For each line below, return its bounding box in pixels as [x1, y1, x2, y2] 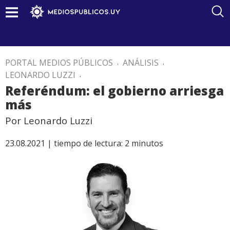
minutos [131, 138, 163, 149]
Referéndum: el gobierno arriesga [5, 82, 224, 99]
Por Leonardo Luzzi [5, 114, 92, 127]
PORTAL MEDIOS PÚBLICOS [5, 57, 113, 68]
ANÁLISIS [123, 57, 159, 68]
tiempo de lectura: [54, 138, 123, 149]
